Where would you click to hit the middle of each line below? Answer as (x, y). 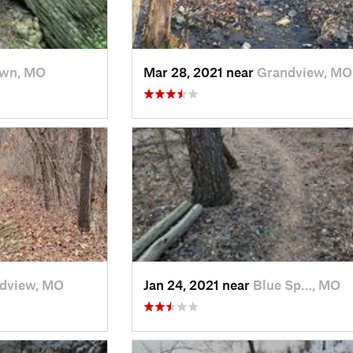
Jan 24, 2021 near (198, 284)
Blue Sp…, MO (296, 284)
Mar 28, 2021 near (200, 71)
